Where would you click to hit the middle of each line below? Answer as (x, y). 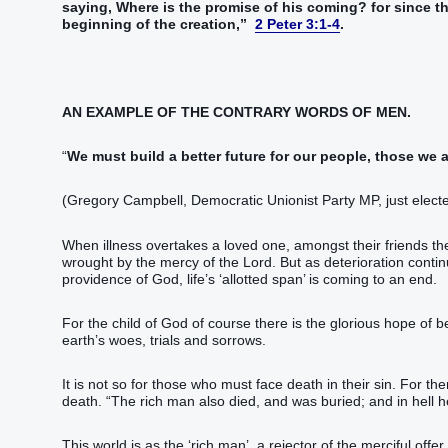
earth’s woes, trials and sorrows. (164, 339)
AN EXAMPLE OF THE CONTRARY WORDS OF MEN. (236, 112)
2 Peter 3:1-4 (297, 23)
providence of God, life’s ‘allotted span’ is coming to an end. (249, 278)
